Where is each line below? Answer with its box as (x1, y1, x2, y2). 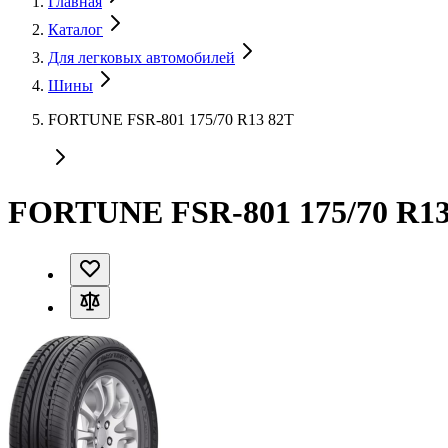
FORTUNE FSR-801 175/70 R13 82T (48, 111, 294, 128)
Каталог (48, 21, 103, 38)
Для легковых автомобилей (48, 49, 235, 66)
